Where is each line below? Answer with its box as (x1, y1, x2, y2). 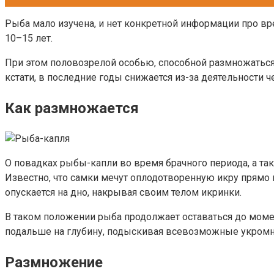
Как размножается (5, 100, 139, 117)
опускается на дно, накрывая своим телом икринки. (5, 187, 242, 199)
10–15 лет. (5, 32, 53, 45)
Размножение (5, 253, 103, 271)
